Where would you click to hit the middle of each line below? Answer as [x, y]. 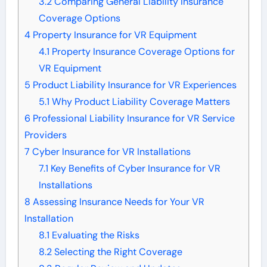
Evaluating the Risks [94, 235]
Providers [45, 135]
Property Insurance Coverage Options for [142, 51]
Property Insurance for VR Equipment [113, 35]
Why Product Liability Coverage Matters [139, 101]
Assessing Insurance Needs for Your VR [117, 201]
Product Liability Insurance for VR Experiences [133, 85]
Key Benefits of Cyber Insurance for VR [134, 168]
